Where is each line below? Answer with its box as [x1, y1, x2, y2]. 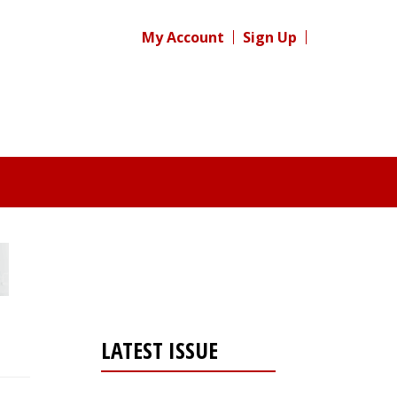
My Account [142, 27, 224, 47]
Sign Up [243, 27, 297, 47]
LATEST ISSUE [100, 334, 218, 366]
